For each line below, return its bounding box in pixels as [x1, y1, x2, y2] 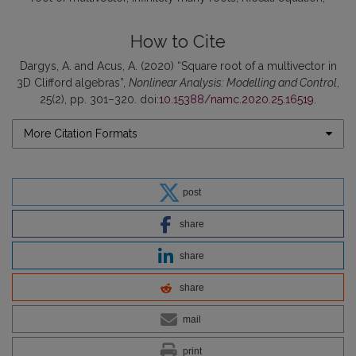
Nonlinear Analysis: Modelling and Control [129, 75, 337, 89]
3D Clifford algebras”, [17, 75, 129, 89]
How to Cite [130, 31, 226, 52]
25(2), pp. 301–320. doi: [40, 92, 159, 106]
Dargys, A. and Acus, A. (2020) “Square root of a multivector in [19, 59, 337, 72]
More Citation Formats [24, 126, 137, 140]
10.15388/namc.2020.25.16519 [159, 92, 314, 106]
